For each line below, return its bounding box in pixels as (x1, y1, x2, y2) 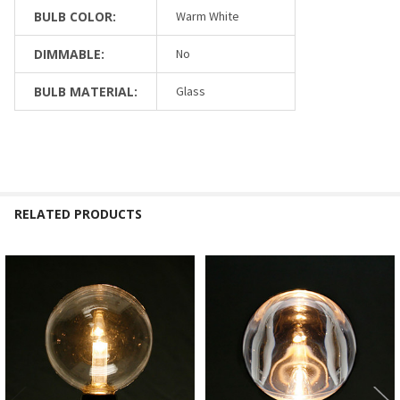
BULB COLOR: (34, 7, 116, 25)
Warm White (176, 7, 239, 24)
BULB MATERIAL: (34, 82, 137, 100)
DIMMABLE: (34, 45, 104, 62)
